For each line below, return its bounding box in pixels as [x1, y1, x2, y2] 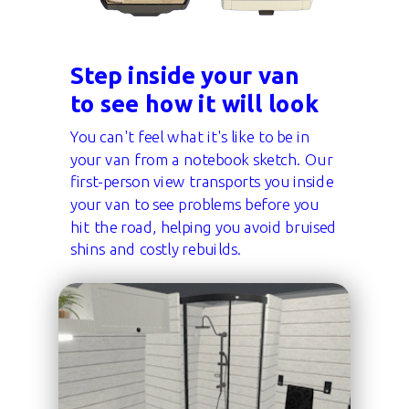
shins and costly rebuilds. [70, 240, 241, 258]
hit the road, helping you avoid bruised [70, 217, 337, 236]
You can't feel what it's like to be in [70, 128, 310, 146]
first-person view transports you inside [70, 173, 334, 191]
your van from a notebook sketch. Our [70, 150, 333, 169]
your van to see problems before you [70, 194, 319, 214]
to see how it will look [70, 89, 320, 117]
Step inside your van [70, 61, 299, 89]
